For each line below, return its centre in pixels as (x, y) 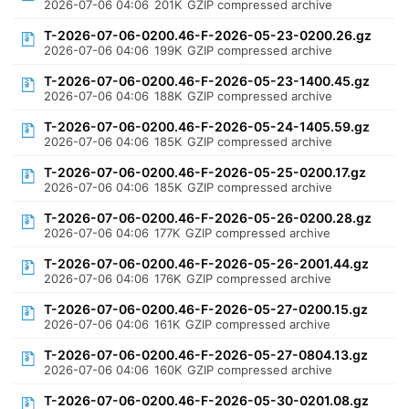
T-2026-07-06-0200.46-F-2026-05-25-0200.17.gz (205, 172)
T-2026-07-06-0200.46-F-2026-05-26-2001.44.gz (207, 263)
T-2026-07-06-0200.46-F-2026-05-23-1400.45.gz (207, 81)
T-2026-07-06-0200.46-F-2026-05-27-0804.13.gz (206, 355)
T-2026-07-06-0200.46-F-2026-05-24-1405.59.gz (207, 126)
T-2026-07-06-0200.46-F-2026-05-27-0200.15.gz (206, 309)
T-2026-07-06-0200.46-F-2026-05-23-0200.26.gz (208, 35)
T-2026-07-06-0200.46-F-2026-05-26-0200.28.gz (208, 218)
